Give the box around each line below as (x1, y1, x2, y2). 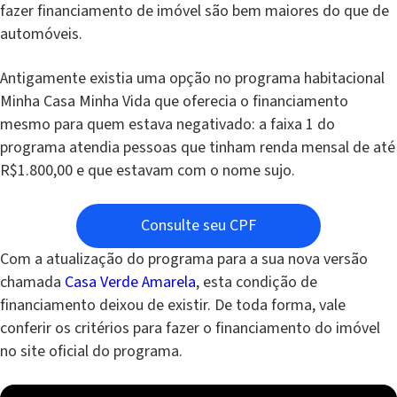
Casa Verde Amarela (65, 271, 196, 294)
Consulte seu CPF (141, 214, 256, 237)
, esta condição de (196, 271, 317, 294)
